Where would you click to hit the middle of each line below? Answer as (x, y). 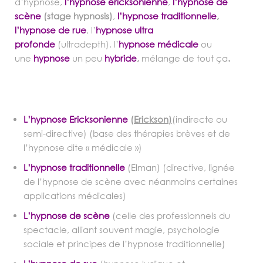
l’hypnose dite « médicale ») (83, 147)
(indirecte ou (200, 119)
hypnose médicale (159, 44)
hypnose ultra (124, 30)
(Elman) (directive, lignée (181, 167)
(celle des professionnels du (171, 215)
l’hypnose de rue (50, 30)
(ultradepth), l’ (87, 44)
